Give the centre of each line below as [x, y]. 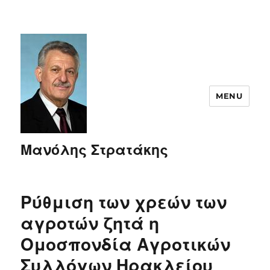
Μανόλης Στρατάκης [95, 150]
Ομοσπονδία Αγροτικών [126, 245]
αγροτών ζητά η [90, 224]
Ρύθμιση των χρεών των [124, 202]
